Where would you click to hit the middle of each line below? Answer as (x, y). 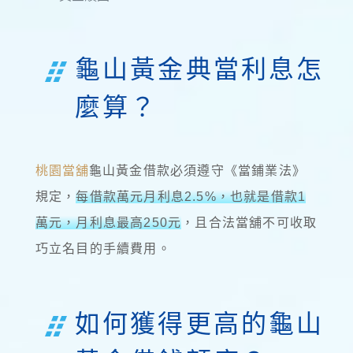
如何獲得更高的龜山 (199, 324)
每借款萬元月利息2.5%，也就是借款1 (191, 197)
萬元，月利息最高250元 (108, 223)
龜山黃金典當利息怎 (199, 69)
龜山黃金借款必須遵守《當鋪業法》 (197, 171)
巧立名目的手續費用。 (103, 249)
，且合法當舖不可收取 (249, 223)
